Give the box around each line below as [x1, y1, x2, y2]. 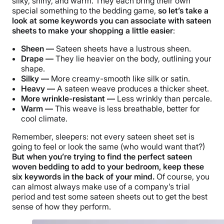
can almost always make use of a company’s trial [12, 181, 190, 192]
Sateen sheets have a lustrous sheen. [54, 43, 191, 54]
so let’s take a [158, 5, 208, 16]
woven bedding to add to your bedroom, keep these [12, 161, 204, 172]
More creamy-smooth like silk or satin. [49, 73, 190, 84]
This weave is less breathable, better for [53, 103, 200, 114]
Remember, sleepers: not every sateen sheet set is [12, 131, 194, 142]
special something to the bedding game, [12, 5, 158, 16]
